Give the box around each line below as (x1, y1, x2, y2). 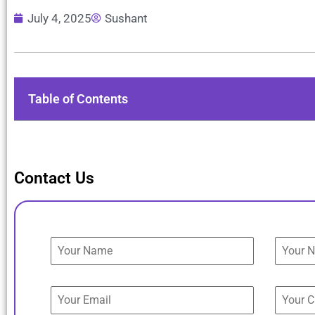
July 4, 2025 (27, 11, 91, 25)
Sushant (105, 11, 148, 25)
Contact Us (14, 168, 94, 188)
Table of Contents (28, 91, 128, 106)
